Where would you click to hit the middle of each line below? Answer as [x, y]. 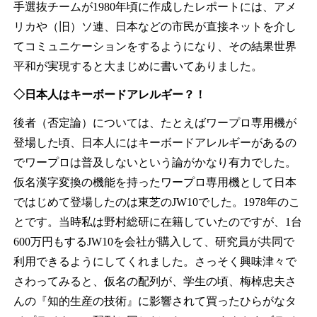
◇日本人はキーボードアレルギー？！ [109, 94]
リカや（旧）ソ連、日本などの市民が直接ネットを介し [155, 27]
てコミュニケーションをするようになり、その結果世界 [155, 46]
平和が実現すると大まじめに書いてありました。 [138, 66]
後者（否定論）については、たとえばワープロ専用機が [155, 123]
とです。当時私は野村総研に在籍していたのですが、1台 [157, 222]
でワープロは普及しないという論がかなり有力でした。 [155, 162]
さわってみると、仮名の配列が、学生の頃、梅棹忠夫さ [155, 281]
